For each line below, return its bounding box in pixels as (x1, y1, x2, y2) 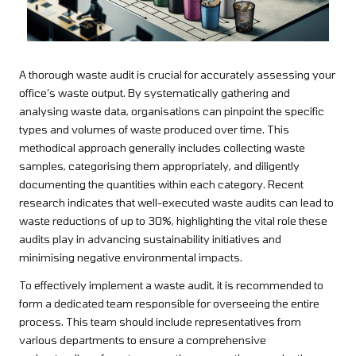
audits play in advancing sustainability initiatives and (19, 232, 281, 246)
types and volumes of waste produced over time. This (19, 122, 289, 137)
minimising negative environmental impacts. (19, 250, 242, 265)
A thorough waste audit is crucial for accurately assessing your (19, 68, 335, 82)
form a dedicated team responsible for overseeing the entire (19, 296, 319, 311)
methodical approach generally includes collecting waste (19, 141, 305, 155)
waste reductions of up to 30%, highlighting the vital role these (19, 214, 327, 228)
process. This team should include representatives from (19, 315, 301, 329)
